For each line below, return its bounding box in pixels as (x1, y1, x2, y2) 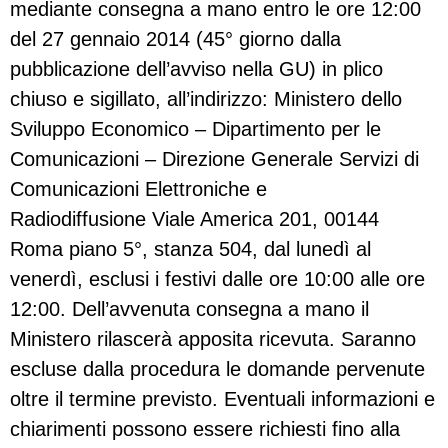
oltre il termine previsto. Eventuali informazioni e (10, 388, 435, 411)
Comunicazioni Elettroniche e (10, 178, 267, 201)
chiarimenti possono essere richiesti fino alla (10, 418, 400, 441)
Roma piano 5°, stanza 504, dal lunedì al (10, 238, 371, 261)
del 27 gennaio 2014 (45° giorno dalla (10, 28, 341, 51)
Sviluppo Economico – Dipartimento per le (10, 118, 381, 141)
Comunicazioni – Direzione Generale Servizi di (10, 148, 419, 171)
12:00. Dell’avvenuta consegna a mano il (10, 298, 369, 321)
